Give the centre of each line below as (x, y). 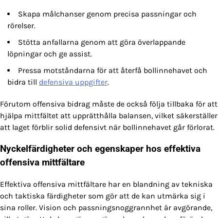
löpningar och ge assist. (50, 54)
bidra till (23, 82)
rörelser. (21, 25)
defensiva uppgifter (73, 82)
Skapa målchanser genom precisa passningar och (107, 14)
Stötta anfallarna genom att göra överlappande (102, 42)
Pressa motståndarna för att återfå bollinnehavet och (113, 70)
